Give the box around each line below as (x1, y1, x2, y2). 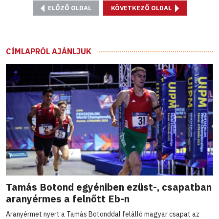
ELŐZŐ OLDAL (46, 3, 91, 12)
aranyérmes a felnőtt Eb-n (6, 192, 130, 206)
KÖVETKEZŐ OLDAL (110, 3, 173, 12)
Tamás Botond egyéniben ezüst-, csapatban (6, 180, 212, 194)
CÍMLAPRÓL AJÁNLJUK (6, 46, 91, 56)
